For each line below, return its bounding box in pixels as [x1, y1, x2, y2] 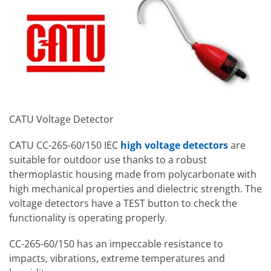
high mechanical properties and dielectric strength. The [9, 181, 262, 195]
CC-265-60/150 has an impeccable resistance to [9, 237, 223, 251]
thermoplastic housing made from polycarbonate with [9, 167, 256, 181]
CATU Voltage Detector [9, 112, 114, 126]
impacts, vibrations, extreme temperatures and [9, 252, 225, 266]
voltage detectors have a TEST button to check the [9, 196, 237, 210]
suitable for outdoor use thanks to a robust [9, 152, 207, 166]
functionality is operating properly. [9, 211, 167, 224]
